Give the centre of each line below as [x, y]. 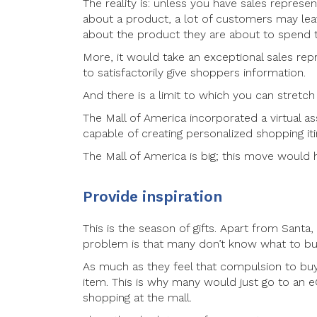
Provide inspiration [152, 197]
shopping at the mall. [137, 298]
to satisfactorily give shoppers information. [194, 73]
